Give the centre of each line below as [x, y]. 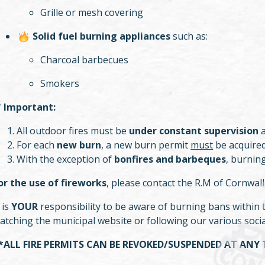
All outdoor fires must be [73, 131]
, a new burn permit [146, 145]
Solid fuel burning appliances [101, 36]
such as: [189, 36]
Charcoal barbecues [85, 60]
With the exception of [66, 159]
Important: [30, 107]
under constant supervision [194, 131]
